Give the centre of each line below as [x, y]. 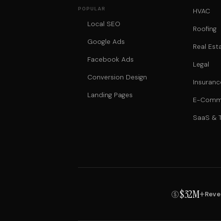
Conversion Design [117, 77]
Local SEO [104, 24]
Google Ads [106, 42]
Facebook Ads [111, 60]
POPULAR [92, 9]
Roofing [204, 29]
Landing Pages [110, 95]
